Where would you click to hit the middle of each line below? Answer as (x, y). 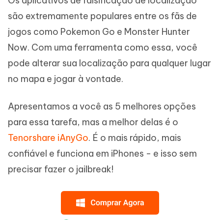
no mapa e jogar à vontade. (66, 79)
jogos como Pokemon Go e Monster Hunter (99, 31)
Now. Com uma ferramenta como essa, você (103, 47)
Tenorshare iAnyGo (48, 137)
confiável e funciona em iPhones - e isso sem (102, 153)
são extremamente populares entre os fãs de (102, 16)
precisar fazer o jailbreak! (61, 169)
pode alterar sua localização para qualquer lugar (110, 63)
